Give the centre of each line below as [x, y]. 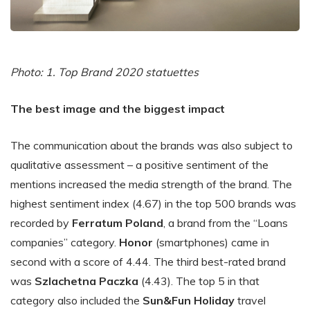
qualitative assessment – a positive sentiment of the [139, 164]
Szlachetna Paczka [86, 281]
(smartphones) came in [211, 242]
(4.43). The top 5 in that [199, 281]
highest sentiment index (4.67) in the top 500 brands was [153, 203]
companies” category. [65, 242]
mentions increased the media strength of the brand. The [151, 184]
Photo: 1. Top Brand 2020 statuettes [104, 72]
